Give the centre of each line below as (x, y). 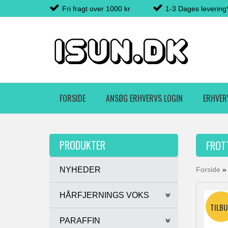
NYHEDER (80, 170)
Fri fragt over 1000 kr (96, 9)
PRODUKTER (82, 145)
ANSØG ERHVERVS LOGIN (144, 98)
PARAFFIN (80, 221)
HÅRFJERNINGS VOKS (104, 195)
